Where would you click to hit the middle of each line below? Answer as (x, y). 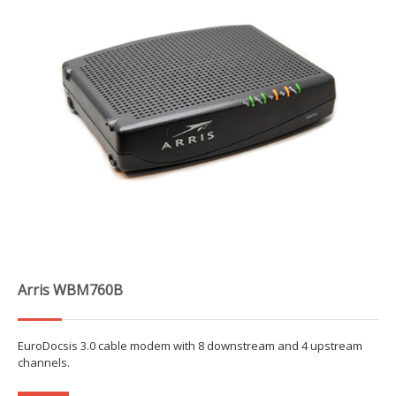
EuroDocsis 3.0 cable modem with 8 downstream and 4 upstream (190, 346)
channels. (44, 363)
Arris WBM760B (70, 290)
